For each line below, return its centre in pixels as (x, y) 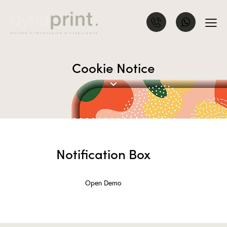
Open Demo (103, 183)
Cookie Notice (113, 67)
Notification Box (103, 154)
